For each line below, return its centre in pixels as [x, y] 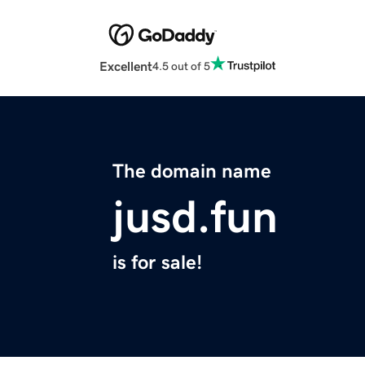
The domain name [192, 172]
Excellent [126, 66]
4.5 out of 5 [181, 66]
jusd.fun [195, 217]
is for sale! [157, 263]
